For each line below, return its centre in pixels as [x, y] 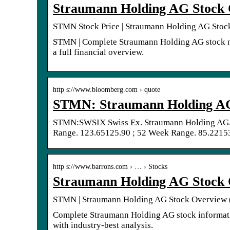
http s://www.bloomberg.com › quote [107, 89]
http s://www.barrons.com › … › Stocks [110, 166]
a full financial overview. [98, 52]
